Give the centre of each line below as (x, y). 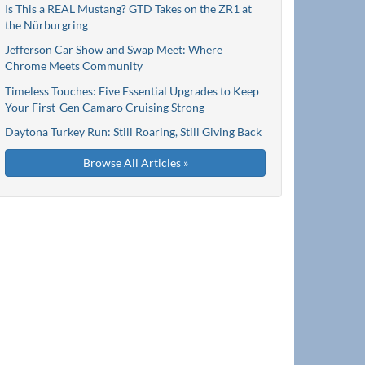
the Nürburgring (46, 24)
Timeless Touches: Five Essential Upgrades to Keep (132, 90)
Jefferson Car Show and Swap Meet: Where (114, 50)
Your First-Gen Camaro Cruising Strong (105, 107)
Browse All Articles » (135, 162)
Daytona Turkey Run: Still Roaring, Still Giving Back (133, 132)
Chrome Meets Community (74, 66)
